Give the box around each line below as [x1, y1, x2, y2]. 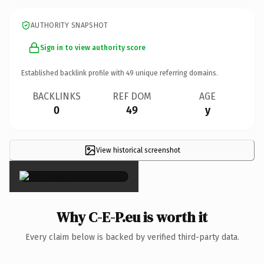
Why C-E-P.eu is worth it [57, 207, 207, 227]
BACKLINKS [32, 90, 81, 102]
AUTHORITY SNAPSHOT [31, 21, 108, 29]
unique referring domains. [134, 68, 218, 77]
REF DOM [113, 90, 151, 102]
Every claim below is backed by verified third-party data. [25, 232, 239, 242]
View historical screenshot [95, 146, 180, 154]
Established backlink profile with [21, 68, 126, 77]
